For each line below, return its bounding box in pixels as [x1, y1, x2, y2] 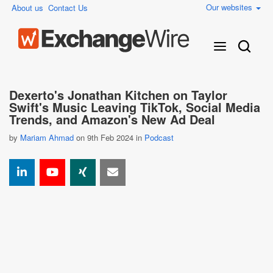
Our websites [206, 1, 255, 13]
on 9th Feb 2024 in [74, 132, 144, 143]
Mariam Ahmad [20, 132, 74, 143]
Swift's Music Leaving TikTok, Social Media [9, 98, 260, 116]
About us [12, 2, 43, 13]
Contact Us [48, 2, 88, 13]
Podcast [144, 132, 174, 143]
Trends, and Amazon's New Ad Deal [9, 110, 215, 128]
